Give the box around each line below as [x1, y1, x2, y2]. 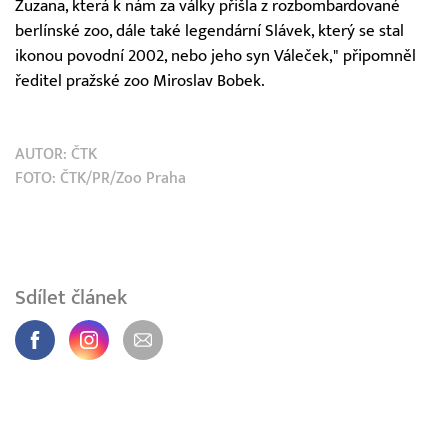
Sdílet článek [15, 284, 127, 310]
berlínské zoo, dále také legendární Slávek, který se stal [15, 20, 404, 41]
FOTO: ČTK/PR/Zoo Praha [15, 168, 186, 187]
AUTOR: [15, 144, 71, 163]
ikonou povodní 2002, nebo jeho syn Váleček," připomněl [15, 45, 416, 66]
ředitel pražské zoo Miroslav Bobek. [15, 70, 265, 91]
